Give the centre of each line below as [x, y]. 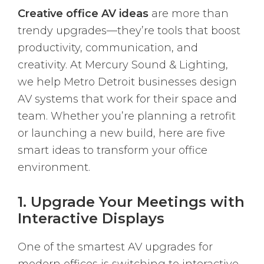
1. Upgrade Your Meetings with [131, 202]
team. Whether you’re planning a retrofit [127, 116]
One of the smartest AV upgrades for [115, 247]
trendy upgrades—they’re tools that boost [129, 31]
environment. [54, 168]
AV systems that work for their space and [127, 99]
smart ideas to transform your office [113, 151]
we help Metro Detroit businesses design [127, 82]
